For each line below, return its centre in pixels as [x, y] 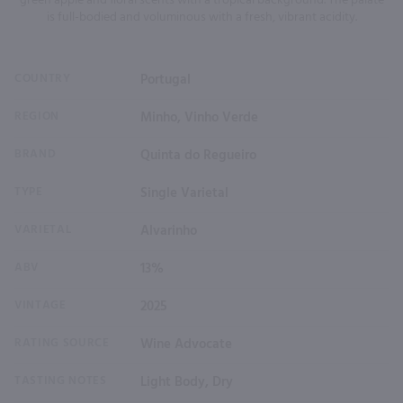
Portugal [166, 80]
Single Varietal [184, 193]
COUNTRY [43, 78]
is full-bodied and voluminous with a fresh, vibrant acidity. [201, 17]
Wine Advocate [186, 344]
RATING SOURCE [62, 343]
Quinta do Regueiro [198, 155]
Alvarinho [169, 231]
